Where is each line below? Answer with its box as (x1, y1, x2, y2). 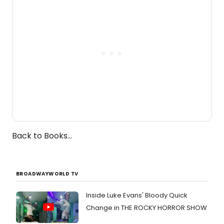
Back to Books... (12, 130, 72, 141)
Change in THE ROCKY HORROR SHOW (86, 203, 207, 212)
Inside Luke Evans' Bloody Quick (86, 190, 187, 200)
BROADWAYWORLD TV (16, 170, 78, 177)
